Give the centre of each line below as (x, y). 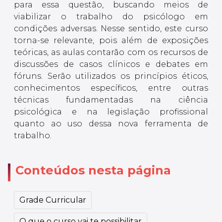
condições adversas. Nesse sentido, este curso (111, 29)
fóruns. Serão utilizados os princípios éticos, (111, 76)
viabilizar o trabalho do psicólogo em (111, 17)
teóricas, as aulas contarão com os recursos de (111, 53)
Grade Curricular (53, 200)
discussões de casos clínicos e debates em (111, 64)
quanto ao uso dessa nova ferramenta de (111, 124)
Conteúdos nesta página (93, 170)
